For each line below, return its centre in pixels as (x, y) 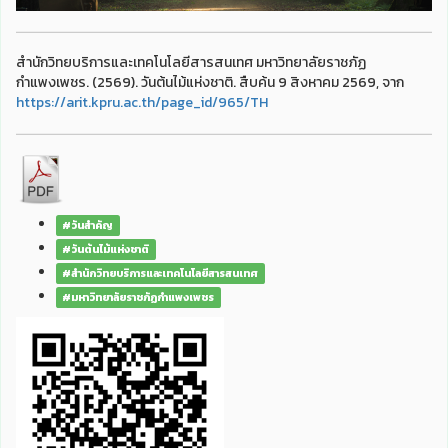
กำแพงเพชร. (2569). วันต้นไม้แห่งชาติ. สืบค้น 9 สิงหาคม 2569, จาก (210, 83)
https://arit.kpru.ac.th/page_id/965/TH (142, 103)
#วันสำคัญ (88, 225)
